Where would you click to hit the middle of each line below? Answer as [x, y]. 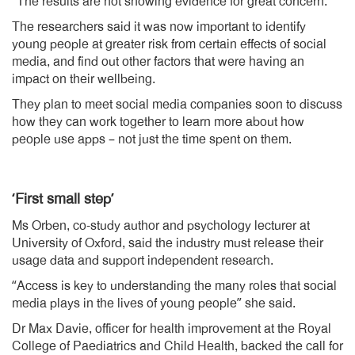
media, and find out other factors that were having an [158, 62]
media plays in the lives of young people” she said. [154, 303]
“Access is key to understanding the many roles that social [174, 286]
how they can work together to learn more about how [158, 122]
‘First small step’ [63, 199]
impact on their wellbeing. [84, 79]
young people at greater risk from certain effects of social [169, 44]
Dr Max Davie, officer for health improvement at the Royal [172, 329]
